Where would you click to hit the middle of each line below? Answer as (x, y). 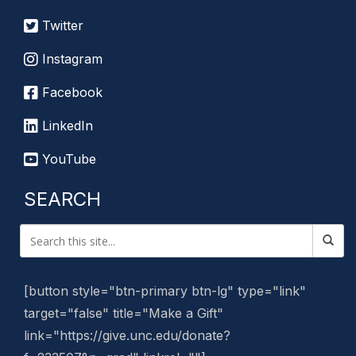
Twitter (61, 25)
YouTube (67, 159)
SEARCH (62, 199)
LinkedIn (66, 126)
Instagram (70, 59)
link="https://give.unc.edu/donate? (127, 335)
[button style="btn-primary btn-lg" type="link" (165, 291)
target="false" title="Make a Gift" (124, 313)
